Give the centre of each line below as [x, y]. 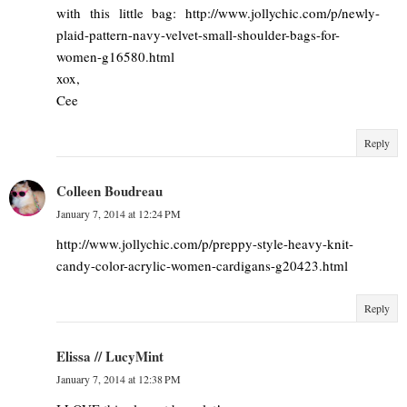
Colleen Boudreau [109, 190]
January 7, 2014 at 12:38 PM [119, 378]
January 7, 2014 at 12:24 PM [119, 213]
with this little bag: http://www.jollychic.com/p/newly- [218, 12]
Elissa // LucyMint [110, 356]
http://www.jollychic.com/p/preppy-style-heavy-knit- [205, 243]
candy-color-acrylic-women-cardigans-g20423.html [202, 265]
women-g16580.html [115, 56]
